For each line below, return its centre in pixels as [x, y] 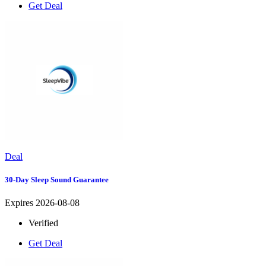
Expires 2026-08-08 [42, 203]
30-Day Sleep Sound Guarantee [57, 180]
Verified [43, 223]
